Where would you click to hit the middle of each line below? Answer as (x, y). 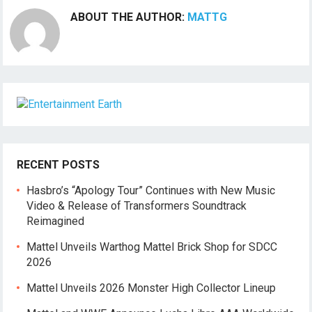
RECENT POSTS (58, 165)
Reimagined (56, 221)
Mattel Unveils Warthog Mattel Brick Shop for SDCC (152, 247)
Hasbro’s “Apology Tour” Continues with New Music (151, 191)
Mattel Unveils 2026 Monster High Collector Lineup (151, 288)
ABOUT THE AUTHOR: (129, 17)
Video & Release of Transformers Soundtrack (137, 206)
